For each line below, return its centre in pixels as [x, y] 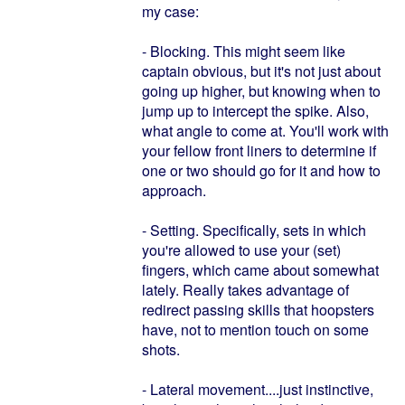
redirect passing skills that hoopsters [258, 310]
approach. [174, 190]
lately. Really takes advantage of [245, 290]
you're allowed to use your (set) [241, 250]
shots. [161, 349]
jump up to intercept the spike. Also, [255, 111]
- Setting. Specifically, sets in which [254, 230]
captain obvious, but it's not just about [261, 71]
